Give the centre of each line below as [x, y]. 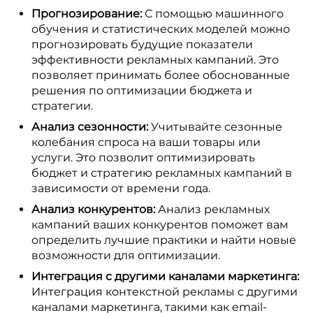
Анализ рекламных [212, 209]
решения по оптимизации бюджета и [142, 90]
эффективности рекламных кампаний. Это [155, 60]
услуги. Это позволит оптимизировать [143, 158]
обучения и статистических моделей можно [161, 29]
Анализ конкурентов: [93, 209]
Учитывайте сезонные [215, 127]
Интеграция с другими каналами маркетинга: [165, 276]
